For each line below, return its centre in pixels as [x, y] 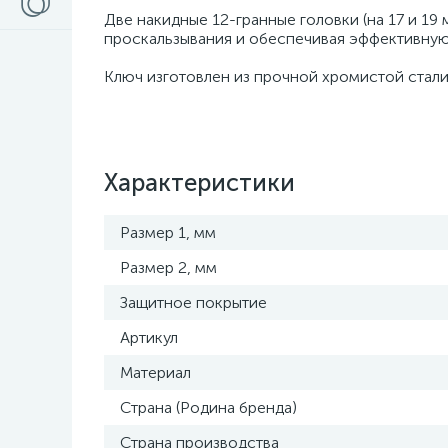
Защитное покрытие [193, 302]
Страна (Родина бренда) [208, 407]
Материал [155, 372]
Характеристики [199, 182]
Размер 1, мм [168, 232]
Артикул [149, 337]
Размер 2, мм [168, 267]
